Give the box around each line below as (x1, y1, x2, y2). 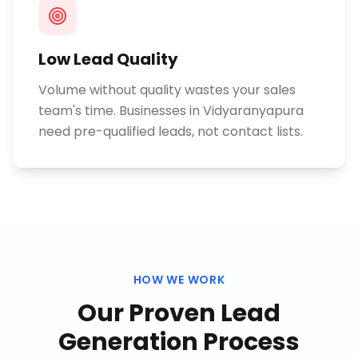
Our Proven (78, 296, 221, 330)
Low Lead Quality (38, 48, 178, 70)
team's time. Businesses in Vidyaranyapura (38, 101, 304, 120)
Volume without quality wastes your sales (38, 81, 296, 99)
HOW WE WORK (133, 272, 225, 288)
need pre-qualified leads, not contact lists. (38, 122, 303, 141)
